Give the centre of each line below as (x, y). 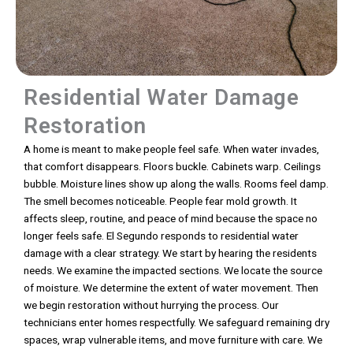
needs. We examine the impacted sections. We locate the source (173, 271)
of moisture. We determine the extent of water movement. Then (171, 288)
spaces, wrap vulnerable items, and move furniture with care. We (173, 340)
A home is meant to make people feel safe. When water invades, (171, 149)
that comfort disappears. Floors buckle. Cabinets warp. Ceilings (172, 167)
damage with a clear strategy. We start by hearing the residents (170, 253)
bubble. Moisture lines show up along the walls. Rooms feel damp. (176, 184)
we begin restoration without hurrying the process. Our (151, 305)
